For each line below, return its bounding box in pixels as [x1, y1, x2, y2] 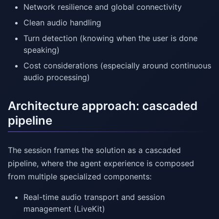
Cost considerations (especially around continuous [23, 61, 211, 71]
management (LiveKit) [23, 204, 105, 214]
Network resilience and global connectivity [23, 2, 182, 12]
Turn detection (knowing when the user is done [23, 33, 197, 44]
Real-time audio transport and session [23, 192, 165, 202]
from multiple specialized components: [8, 172, 152, 182]
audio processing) [23, 72, 90, 83]
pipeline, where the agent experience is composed [8, 158, 194, 169]
